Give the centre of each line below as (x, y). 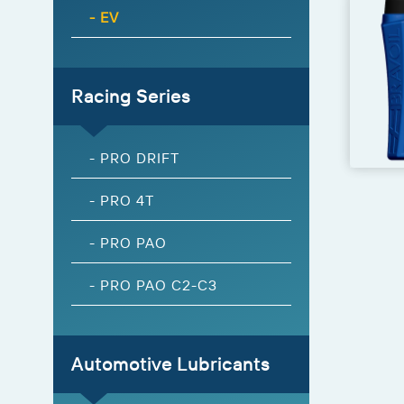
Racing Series (131, 96)
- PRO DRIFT (134, 157)
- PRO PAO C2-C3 (153, 285)
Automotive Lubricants (170, 363)
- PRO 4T (122, 200)
